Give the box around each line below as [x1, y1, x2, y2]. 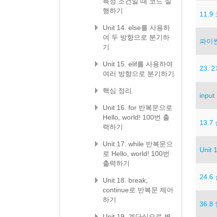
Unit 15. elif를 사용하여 [103, 60, 173, 68]
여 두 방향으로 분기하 [103, 33, 170, 41]
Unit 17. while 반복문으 [103, 140, 173, 148]
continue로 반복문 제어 [103, 186, 173, 194]
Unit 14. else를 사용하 [103, 24, 170, 31]
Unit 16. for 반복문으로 [103, 104, 172, 111]
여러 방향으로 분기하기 [103, 70, 174, 77]
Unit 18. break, [103, 176, 148, 184]
